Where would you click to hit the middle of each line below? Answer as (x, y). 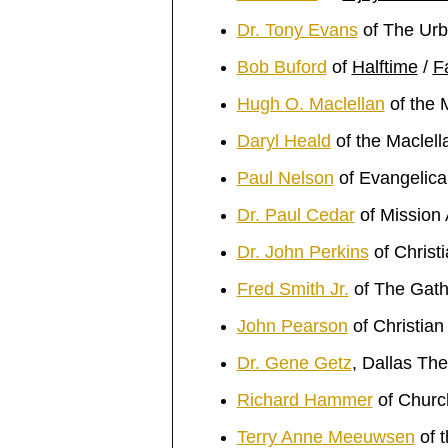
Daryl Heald (283, 141)
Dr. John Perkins (302, 252)
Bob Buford (281, 67)
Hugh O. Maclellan (310, 104)
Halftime (384, 67)
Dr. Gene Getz (294, 363)
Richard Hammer (304, 400)
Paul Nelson (285, 178)
